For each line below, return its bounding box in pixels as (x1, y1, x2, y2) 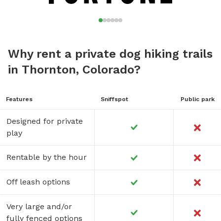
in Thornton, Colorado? (8, 63, 141, 77)
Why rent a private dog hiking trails (8, 47, 213, 61)
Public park (180, 96, 215, 103)
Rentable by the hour (6, 152, 87, 162)
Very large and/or (6, 202, 72, 212)
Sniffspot (101, 96, 128, 103)
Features (6, 96, 33, 103)
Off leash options (6, 177, 70, 187)
